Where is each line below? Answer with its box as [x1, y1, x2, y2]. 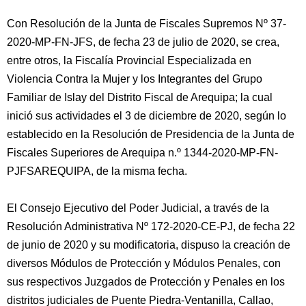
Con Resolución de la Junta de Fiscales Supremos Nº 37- [7, 18, 286, 29]
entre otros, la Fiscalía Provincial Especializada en [7, 55, 251, 66]
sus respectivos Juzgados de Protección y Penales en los [7, 276, 285, 288]
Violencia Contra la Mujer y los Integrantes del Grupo [7, 73, 262, 85]
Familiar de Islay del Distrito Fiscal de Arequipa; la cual [7, 92, 273, 103]
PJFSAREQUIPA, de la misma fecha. [7, 165, 187, 177]
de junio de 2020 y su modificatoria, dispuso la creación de [7, 239, 290, 251]
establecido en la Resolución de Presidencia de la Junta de [7, 128, 294, 140]
